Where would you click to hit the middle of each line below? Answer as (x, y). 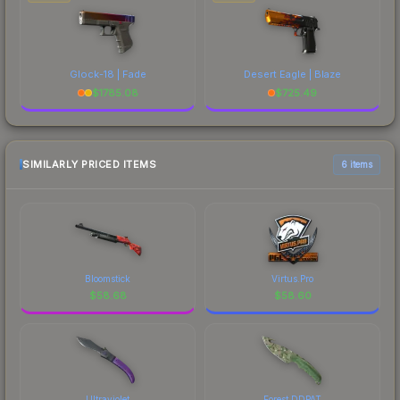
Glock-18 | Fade (108, 74)
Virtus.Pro (292, 278)
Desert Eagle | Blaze (292, 74)
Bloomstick (108, 278)
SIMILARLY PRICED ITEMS (89, 165)
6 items (357, 164)
